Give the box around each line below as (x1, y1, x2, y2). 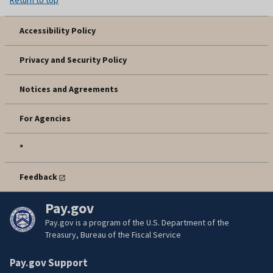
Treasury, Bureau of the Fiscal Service (45, 229, 181, 240)
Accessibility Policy (19, 24, 96, 36)
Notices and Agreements (19, 83, 118, 94)
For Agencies (19, 112, 71, 124)
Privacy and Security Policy (19, 54, 127, 65)
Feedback (19, 171, 57, 182)
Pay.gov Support (10, 255, 88, 269)
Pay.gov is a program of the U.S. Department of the (45, 216, 229, 228)
